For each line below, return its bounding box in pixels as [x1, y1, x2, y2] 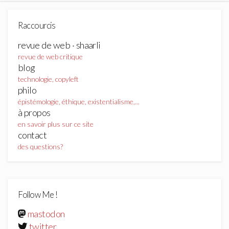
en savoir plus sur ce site [18, 119, 94, 128]
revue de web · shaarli [18, 39, 101, 51]
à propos [18, 106, 51, 118]
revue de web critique [18, 52, 83, 61]
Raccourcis [18, 20, 56, 31]
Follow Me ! [18, 189, 58, 200]
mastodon [27, 208, 65, 219]
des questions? [18, 142, 63, 151]
